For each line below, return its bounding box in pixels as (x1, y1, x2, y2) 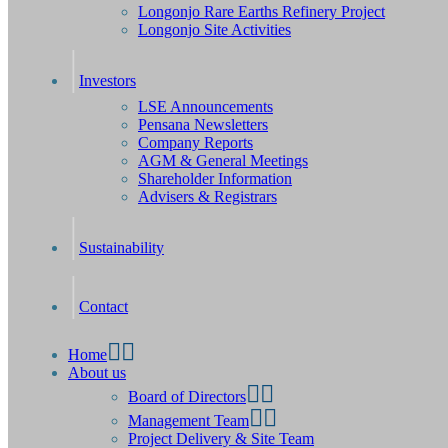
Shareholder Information (138, 170, 292, 187)
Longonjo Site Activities (138, 21, 291, 38)
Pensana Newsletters (138, 116, 268, 133)
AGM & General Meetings (138, 152, 308, 169)
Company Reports (138, 134, 253, 151)
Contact (79, 298, 128, 315)
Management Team (128, 412, 249, 429)
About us (68, 364, 126, 381)
